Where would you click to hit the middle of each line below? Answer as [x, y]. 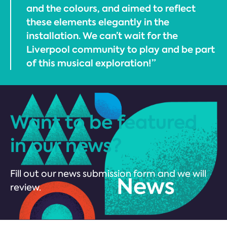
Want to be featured [104, 122]
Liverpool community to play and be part [121, 49]
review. [26, 187]
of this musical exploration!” [91, 63]
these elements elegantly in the [98, 22]
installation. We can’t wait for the [102, 35]
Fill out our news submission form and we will [108, 174]
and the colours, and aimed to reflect [111, 8]
